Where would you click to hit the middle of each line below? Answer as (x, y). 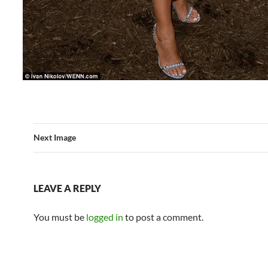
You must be (60, 217)
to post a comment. (163, 217)
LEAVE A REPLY (67, 188)
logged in (105, 217)
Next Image (55, 138)
